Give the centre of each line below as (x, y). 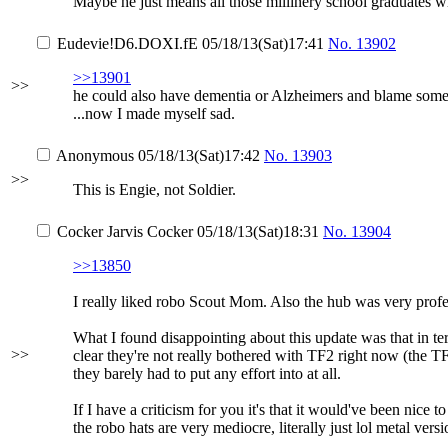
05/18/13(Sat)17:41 (263, 43)
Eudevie (83, 43)
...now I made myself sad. (154, 113)
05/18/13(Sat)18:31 (258, 231)
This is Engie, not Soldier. (154, 189)
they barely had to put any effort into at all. (207, 373)
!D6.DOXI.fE (153, 43)
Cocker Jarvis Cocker (125, 231)
